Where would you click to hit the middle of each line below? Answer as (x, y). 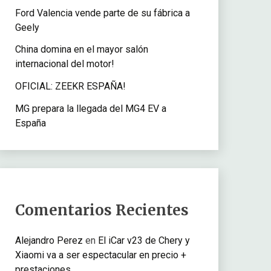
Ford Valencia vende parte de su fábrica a (102, 13)
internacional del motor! (64, 64)
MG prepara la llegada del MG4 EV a (90, 109)
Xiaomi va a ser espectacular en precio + (100, 255)
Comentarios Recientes (102, 210)
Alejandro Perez (49, 240)
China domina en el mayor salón (81, 50)
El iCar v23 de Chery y (144, 240)
